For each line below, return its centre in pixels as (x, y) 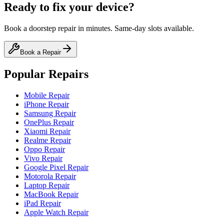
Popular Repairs (46, 74)
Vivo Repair (43, 158)
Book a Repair (40, 52)
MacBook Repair (51, 194)
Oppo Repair (44, 149)
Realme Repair (47, 140)
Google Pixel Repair (56, 167)
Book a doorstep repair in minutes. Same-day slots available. (99, 28)
